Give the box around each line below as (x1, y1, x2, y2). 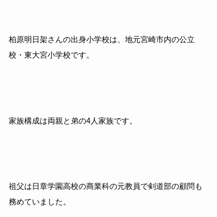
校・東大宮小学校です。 (8, 50, 94, 59)
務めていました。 (8, 198, 71, 206)
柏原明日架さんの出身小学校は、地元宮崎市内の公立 (8, 35, 195, 44)
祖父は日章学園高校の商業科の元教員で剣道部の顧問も (8, 182, 202, 191)
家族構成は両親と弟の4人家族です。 (8, 116, 137, 125)
